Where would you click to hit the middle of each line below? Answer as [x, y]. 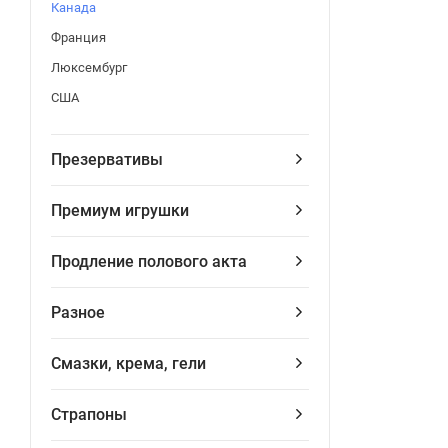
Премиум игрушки [120, 210]
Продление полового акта [149, 261]
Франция [78, 37]
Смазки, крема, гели [128, 363]
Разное [78, 312]
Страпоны [89, 414]
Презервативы [107, 159]
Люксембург [89, 67]
